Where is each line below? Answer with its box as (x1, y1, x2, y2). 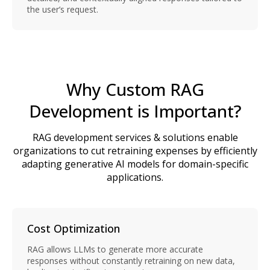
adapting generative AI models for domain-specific (22, 157, 248, 171)
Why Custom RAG (66, 77, 204, 101)
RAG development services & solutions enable (32, 130, 238, 144)
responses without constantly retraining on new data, (27, 254, 235, 266)
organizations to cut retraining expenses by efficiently (13, 143, 257, 157)
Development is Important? (28, 99, 242, 122)
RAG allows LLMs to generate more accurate (27, 243, 203, 255)
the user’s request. (27, 3, 98, 15)
